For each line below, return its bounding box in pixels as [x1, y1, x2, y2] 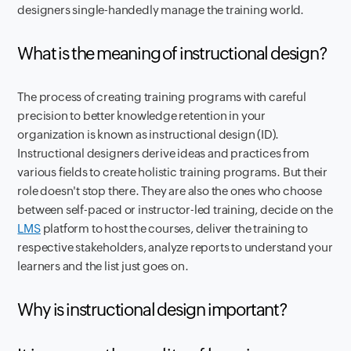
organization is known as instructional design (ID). [17, 127, 280, 141]
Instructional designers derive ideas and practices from [17, 146, 309, 160]
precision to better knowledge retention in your [17, 108, 266, 122]
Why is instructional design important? [17, 299, 291, 320]
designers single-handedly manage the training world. [17, 2, 305, 16]
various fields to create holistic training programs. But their [17, 165, 328, 179]
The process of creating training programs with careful [17, 89, 306, 103]
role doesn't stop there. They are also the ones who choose [17, 183, 322, 197]
